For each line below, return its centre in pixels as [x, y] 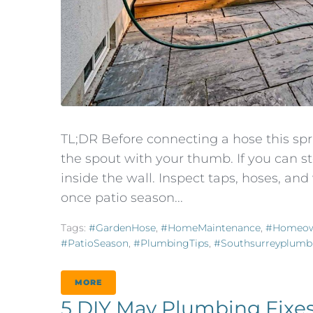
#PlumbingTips [171, 243]
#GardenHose [122, 227]
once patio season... [122, 197]
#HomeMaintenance [211, 227]
